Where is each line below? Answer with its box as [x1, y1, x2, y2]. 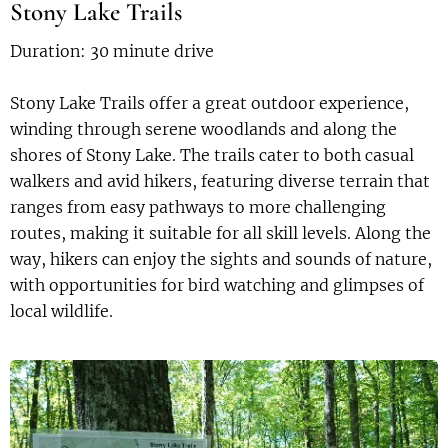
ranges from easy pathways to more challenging [10, 197, 386, 218]
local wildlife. [10, 301, 113, 322]
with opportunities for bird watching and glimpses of [10, 275, 424, 296]
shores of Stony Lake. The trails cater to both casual [10, 145, 414, 166]
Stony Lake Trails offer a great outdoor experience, [10, 93, 409, 114]
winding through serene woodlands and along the [10, 119, 397, 140]
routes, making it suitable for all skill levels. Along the [10, 223, 431, 244]
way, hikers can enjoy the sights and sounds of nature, [10, 249, 432, 270]
